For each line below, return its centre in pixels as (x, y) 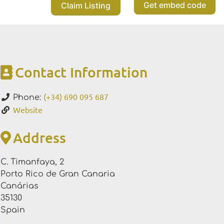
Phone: (28, 98)
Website (28, 110)
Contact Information (81, 72)
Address (39, 138)
